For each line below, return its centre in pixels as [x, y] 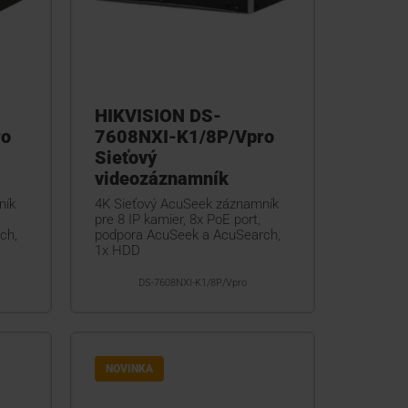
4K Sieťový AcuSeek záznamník [186, 204]
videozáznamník [161, 179]
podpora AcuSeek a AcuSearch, [187, 235]
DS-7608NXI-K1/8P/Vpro [192, 283]
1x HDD [117, 251]
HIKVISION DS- [158, 116]
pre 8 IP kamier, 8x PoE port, [177, 220]
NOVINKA [129, 369]
